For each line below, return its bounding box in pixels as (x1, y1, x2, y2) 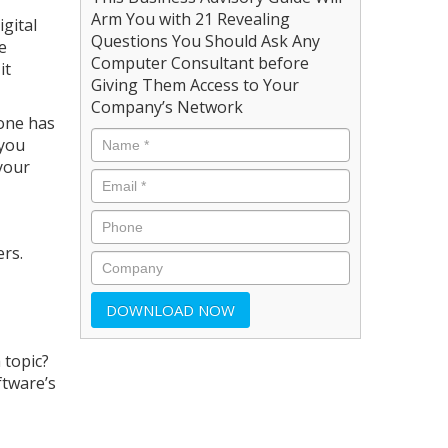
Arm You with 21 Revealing (91, 7, 291, 30)
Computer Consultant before (91, 51, 310, 74)
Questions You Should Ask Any (91, 29, 321, 52)
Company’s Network (91, 95, 244, 118)
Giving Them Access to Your (91, 73, 300, 96)
